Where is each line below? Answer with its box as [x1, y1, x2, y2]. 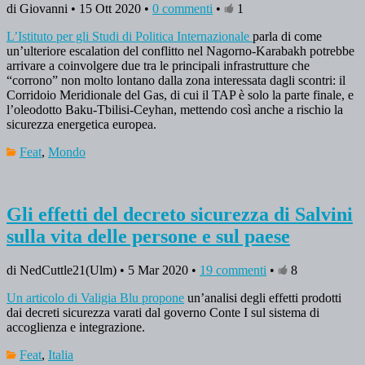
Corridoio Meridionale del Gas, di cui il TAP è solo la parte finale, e [7, 87, 354, 102]
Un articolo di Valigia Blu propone [7, 291, 184, 306]
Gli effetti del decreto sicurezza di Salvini [7, 203, 353, 225]
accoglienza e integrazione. [7, 320, 148, 335]
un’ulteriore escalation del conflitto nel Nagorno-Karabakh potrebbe [7, 43, 354, 58]
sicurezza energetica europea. [7, 117, 160, 131]
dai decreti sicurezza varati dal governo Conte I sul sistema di [7, 306, 319, 320]
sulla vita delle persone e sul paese [7, 225, 290, 247]
